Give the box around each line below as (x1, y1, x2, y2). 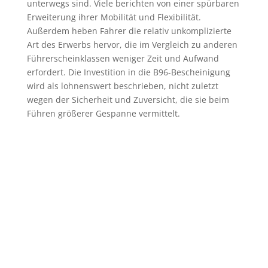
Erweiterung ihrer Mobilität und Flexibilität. (26, 11, 201, 23)
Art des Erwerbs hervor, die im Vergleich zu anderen (26, 39, 237, 51)
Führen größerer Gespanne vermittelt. (26, 108, 180, 120)
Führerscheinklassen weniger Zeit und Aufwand (26, 53, 219, 65)
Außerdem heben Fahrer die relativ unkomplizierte (26, 25, 232, 37)
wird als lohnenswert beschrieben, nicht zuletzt (26, 80, 218, 92)
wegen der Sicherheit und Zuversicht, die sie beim (26, 94, 229, 106)
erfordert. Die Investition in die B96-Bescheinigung (26, 66, 230, 78)
